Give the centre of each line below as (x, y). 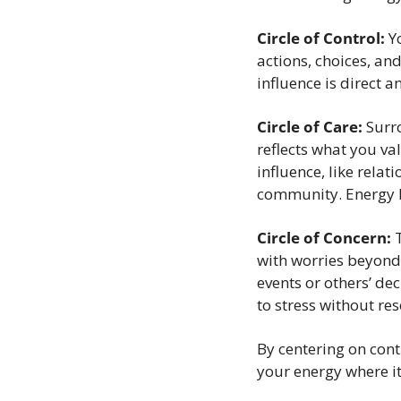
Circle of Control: (321, 38)
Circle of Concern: (324, 238)
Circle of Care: (310, 127)
